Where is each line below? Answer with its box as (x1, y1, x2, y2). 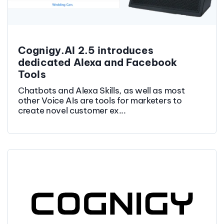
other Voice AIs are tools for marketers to (18, 94, 182, 106)
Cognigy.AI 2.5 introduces (18, 43, 153, 56)
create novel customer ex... (18, 104, 126, 116)
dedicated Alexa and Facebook (18, 55, 177, 68)
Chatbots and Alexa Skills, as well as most (18, 84, 185, 96)
